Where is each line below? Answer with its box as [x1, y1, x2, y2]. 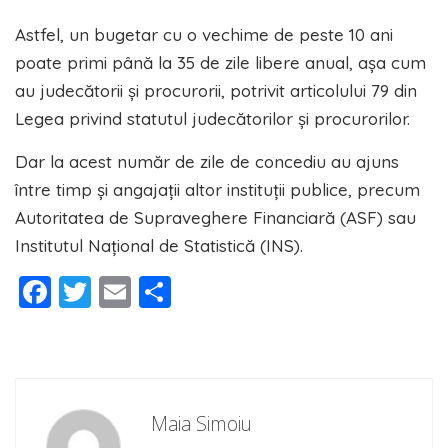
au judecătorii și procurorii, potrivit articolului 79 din [15, 79, 417, 101]
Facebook [51, 271, 196, 312]
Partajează [171, 271, 333, 312]
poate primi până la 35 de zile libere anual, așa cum [15, 51, 426, 73]
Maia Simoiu [151, 409, 252, 437]
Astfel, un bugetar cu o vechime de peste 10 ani [15, 23, 393, 45]
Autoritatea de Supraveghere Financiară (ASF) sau [15, 206, 416, 228]
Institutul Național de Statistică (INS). [15, 234, 303, 256]
